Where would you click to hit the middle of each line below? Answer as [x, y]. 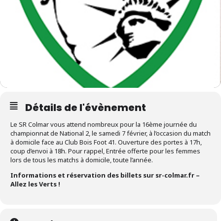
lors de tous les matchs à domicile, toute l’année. [82, 160]
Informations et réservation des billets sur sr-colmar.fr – [105, 175]
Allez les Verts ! [35, 184]
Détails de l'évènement [86, 108]
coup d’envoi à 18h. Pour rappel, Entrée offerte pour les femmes [105, 151]
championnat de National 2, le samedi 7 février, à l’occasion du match [110, 133]
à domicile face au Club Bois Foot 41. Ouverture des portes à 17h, [106, 142]
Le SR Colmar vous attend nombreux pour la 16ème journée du [104, 125]
